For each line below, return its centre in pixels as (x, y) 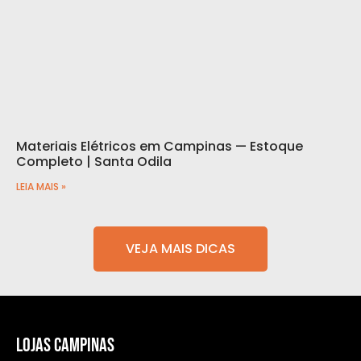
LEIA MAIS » (41, 187)
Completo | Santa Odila (94, 162)
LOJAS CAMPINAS (65, 346)
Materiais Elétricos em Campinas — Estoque (160, 147)
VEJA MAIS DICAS (180, 249)
